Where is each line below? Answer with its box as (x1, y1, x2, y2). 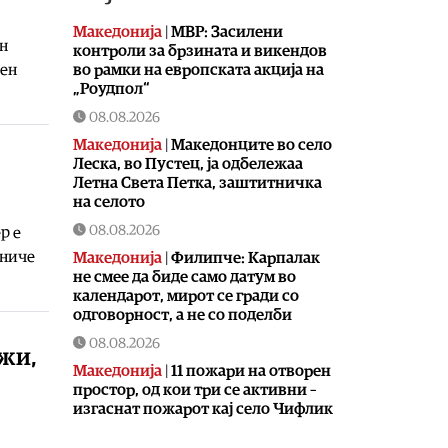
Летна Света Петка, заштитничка (73, 174, 322, 191)
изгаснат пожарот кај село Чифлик (73, 400, 333, 417)
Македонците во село (171, 136, 332, 153)
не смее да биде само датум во (73, 268, 296, 285)
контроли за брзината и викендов (73, 42, 327, 59)
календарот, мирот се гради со (73, 287, 299, 304)
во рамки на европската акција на (73, 61, 324, 78)
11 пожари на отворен (171, 362, 331, 379)
